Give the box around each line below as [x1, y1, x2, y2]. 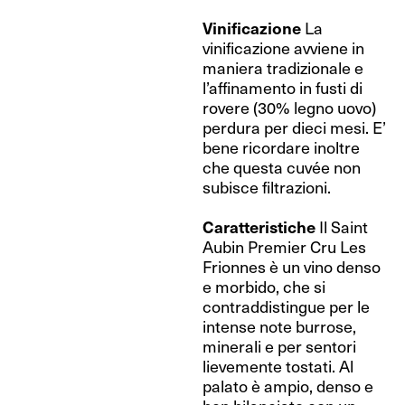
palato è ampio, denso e [202, 374, 373, 397]
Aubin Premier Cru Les [202, 235, 366, 258]
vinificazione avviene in [202, 36, 364, 59]
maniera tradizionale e [202, 56, 363, 79]
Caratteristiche [202, 215, 319, 238]
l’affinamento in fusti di [202, 76, 363, 99]
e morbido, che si [202, 275, 325, 297]
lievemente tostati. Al [202, 354, 353, 377]
